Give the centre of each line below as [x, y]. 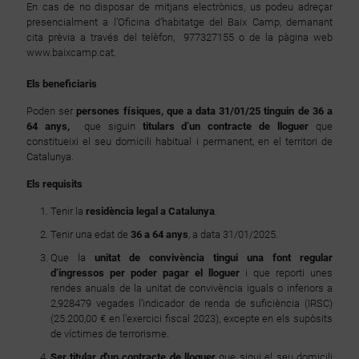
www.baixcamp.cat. [71, 52]
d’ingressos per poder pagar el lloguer [145, 273]
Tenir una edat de [91, 234]
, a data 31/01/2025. [233, 234]
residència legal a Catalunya [150, 211]
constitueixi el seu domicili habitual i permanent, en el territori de [179, 141]
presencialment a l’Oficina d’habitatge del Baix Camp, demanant [179, 22]
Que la [73, 258]
